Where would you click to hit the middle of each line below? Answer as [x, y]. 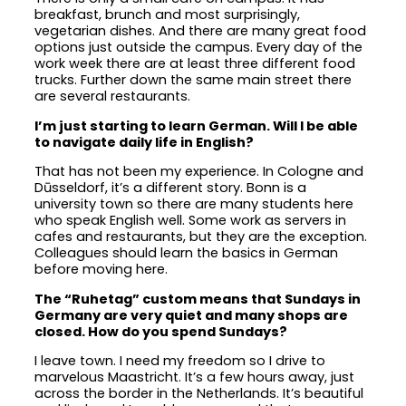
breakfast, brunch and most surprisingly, [168, 14]
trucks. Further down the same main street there [193, 79]
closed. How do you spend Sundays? [161, 331]
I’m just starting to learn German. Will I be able [197, 126]
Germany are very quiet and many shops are [192, 315]
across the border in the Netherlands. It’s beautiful [199, 394]
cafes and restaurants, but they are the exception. [201, 237]
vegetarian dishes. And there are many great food [201, 30]
